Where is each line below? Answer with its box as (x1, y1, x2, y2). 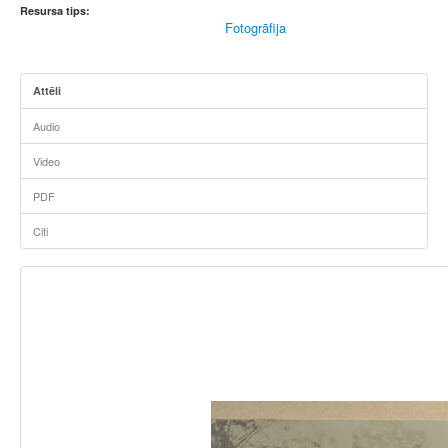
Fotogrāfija (225, 18, 286, 37)
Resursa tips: (20, 3, 90, 18)
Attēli (33, 83, 61, 98)
